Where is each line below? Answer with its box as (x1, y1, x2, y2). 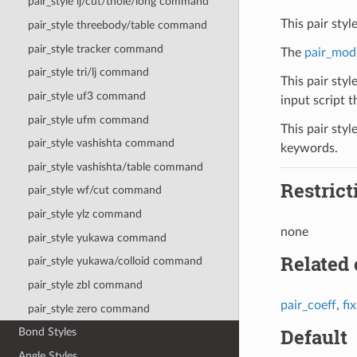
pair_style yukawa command (27, 231, 167, 244)
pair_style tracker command (27, 42, 163, 55)
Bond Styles (18, 326, 77, 339)
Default (280, 324, 347, 350)
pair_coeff (280, 298, 336, 312)
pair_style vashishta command (27, 137, 175, 150)
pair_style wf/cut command (27, 184, 162, 197)
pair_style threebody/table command (27, 19, 207, 32)
